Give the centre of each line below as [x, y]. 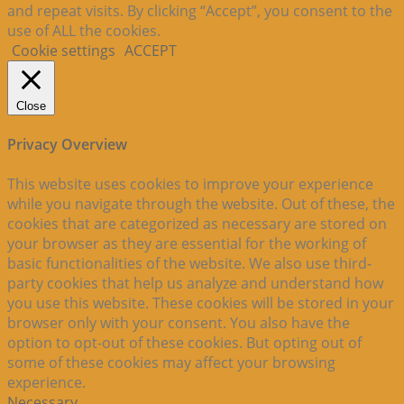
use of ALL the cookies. [84, 31]
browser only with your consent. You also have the [179, 322]
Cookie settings [64, 51]
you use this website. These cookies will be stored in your [201, 303]
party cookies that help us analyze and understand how [195, 283]
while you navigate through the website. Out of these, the [201, 203]
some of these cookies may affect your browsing [171, 362]
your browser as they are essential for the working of [187, 243]
